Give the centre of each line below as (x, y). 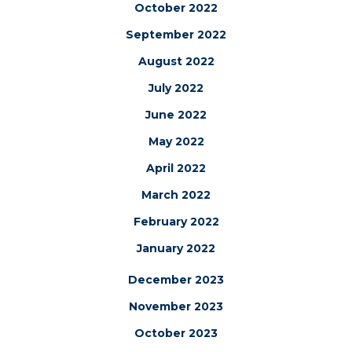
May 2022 (176, 142)
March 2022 (176, 195)
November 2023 (176, 307)
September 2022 (176, 35)
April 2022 (176, 169)
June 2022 (176, 115)
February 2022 (176, 222)
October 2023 (176, 334)
